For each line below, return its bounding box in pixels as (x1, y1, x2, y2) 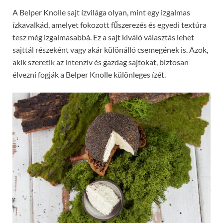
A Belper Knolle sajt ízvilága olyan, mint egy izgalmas (12, 7, 190, 17)
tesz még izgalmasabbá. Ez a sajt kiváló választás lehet (12, 32, 194, 42)
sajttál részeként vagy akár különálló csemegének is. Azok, (12, 44, 208, 54)
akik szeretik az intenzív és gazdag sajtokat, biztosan (12, 57, 189, 67)
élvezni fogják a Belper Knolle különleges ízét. (12, 69, 166, 79)
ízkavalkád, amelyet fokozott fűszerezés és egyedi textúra (12, 19, 207, 29)
